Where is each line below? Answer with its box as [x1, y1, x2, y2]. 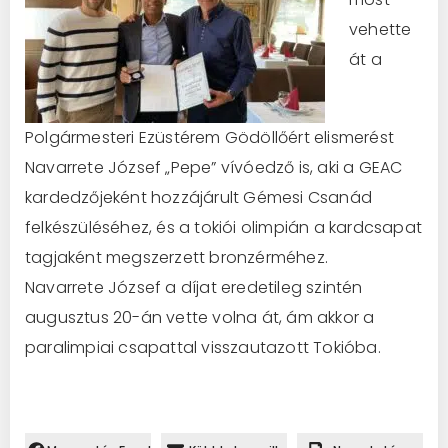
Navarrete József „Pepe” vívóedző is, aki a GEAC [25, 155, 403, 179]
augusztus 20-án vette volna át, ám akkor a [25, 305, 375, 329]
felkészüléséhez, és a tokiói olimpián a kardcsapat [25, 215, 423, 239]
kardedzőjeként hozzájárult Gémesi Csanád [25, 185, 372, 209]
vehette [349, 17, 412, 41]
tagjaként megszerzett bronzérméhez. [25, 245, 328, 269]
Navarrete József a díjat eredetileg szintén [25, 275, 363, 299]
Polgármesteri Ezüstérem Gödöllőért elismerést [25, 125, 394, 149]
